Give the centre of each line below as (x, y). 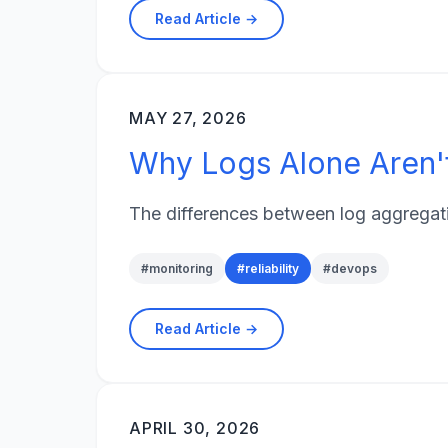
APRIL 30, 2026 (195, 427)
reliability (272, 268)
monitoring (181, 268)
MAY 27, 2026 (188, 118)
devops (354, 268)
